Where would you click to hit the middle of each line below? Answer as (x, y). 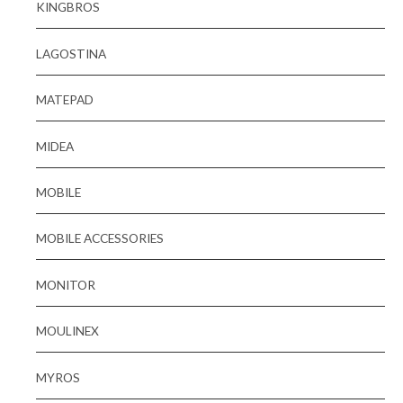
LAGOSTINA (71, 53)
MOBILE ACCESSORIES (100, 238)
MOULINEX (67, 331)
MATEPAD (65, 100)
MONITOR (66, 284)
